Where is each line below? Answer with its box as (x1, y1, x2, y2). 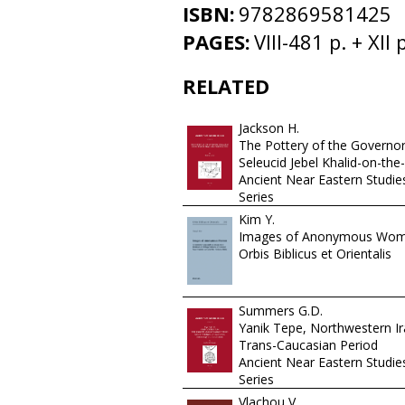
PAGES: (183, 27, 250, 55)
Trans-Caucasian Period (239, 335, 378, 353)
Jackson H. (239, 118, 299, 137)
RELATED (183, 71, 269, 99)
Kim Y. (239, 210, 275, 228)
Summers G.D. (239, 301, 323, 319)
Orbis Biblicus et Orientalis (239, 244, 391, 262)
